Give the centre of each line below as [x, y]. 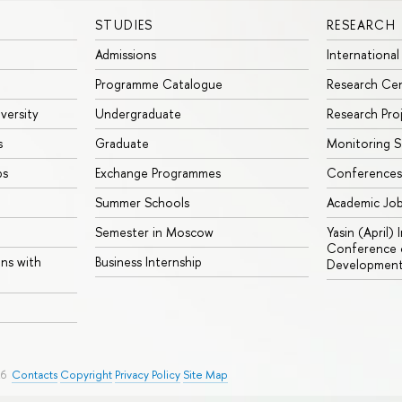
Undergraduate [138, 114]
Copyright [86, 375]
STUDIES [124, 25]
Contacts [35, 375]
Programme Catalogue [159, 84]
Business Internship [149, 262]
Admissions [126, 55]
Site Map [205, 375]
